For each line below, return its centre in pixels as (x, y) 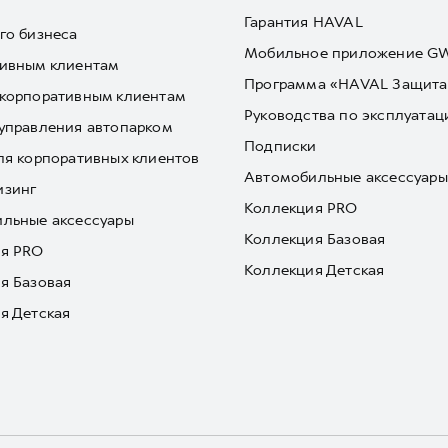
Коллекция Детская (314, 270)
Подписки (280, 146)
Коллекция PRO (301, 208)
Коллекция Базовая (315, 239)
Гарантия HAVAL (303, 22)
